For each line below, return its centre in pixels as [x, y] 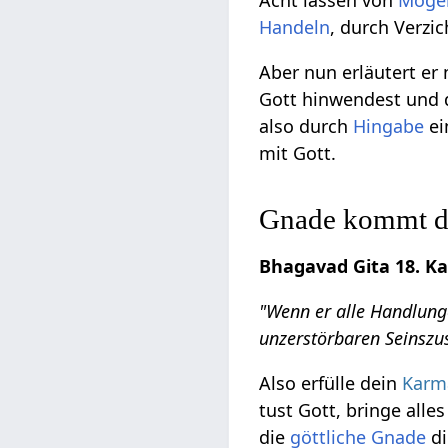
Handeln [295, 27]
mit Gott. [298, 153]
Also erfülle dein [331, 383]
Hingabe [389, 126]
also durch [306, 126]
